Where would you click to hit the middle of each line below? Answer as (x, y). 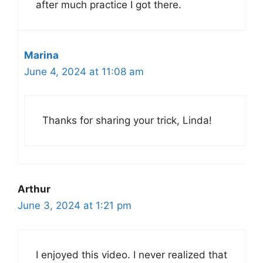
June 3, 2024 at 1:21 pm (75, 205)
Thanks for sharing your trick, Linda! (127, 120)
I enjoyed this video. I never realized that (131, 254)
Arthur (34, 189)
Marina (41, 55)
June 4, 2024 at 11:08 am (84, 71)
